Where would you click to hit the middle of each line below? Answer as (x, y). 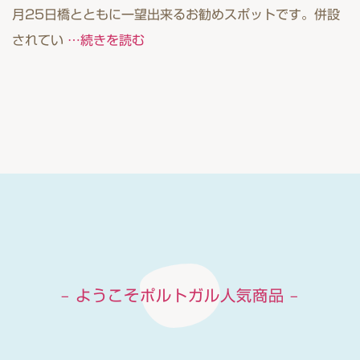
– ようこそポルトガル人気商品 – (180, 295)
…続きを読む (106, 40)
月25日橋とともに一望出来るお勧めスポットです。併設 (176, 14)
